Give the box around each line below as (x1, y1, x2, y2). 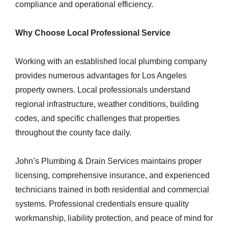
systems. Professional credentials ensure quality (15, 199, 189, 208)
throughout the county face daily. (15, 128, 131, 137)
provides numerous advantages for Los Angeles (15, 71, 187, 80)
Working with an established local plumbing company (15, 57, 207, 66)
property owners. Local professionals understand (15, 85, 190, 94)
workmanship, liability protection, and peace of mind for (15, 214, 213, 222)
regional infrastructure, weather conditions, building (15, 100, 199, 108)
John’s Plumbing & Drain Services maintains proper (15, 157, 202, 165)
